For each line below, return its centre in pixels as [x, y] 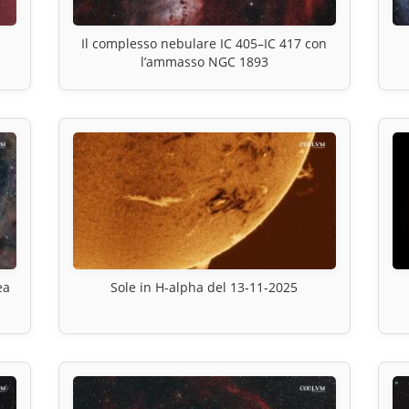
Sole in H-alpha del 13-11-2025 [204, 287]
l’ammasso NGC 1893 [204, 61]
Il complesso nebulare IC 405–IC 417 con [204, 43]
